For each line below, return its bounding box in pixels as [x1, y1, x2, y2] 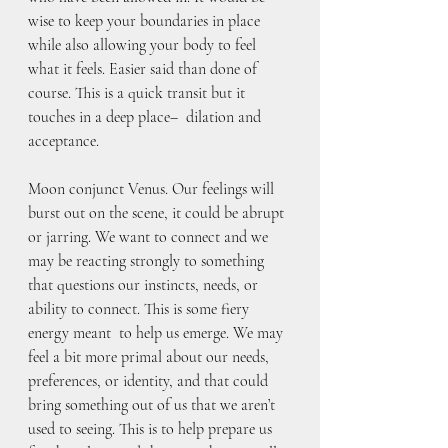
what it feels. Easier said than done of [28, 58, 261, 79]
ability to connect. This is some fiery [28, 298, 253, 319]
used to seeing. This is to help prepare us [28, 418, 276, 439]
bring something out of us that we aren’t [28, 394, 279, 415]
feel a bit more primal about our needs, [28, 346, 273, 367]
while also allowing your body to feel [28, 34, 260, 55]
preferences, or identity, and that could [28, 370, 272, 391]
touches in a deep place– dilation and [28, 106, 265, 127]
